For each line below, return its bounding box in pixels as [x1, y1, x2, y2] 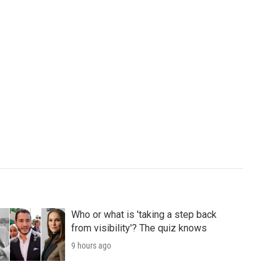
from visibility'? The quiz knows [71, 222, 207, 234]
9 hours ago [71, 241, 111, 251]
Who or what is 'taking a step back [71, 209, 217, 221]
